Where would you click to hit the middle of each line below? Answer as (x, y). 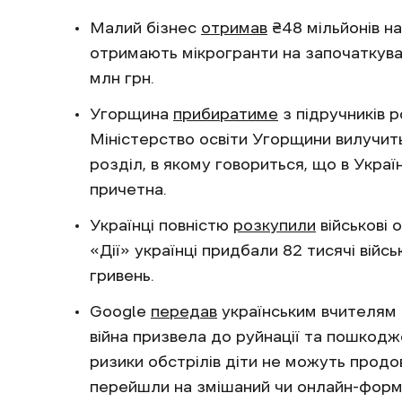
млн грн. (122, 78)
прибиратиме (226, 114)
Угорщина (131, 114)
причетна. (131, 189)
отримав (234, 27)
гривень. (122, 275)
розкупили (275, 225)
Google (120, 311)
